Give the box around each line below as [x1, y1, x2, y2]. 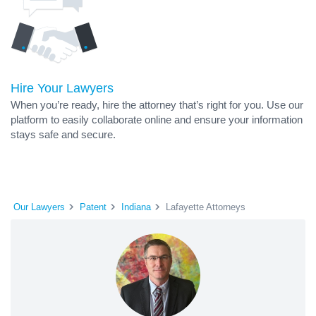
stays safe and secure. [11, 128, 116, 140]
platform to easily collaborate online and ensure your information [11, 114, 303, 126]
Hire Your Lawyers [11, 81, 114, 95]
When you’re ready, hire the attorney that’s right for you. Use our [11, 99, 303, 111]
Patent [80, 201, 107, 212]
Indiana [121, 201, 151, 212]
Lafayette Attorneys [166, 201, 245, 212]
